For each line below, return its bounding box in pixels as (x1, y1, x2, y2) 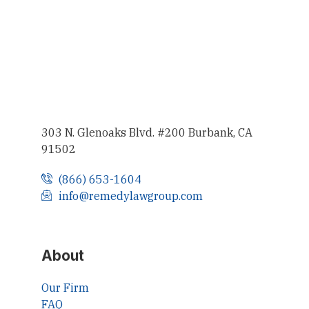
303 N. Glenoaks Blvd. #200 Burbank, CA (41, 126, 252, 140)
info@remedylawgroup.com (59, 189, 203, 203)
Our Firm (41, 281, 89, 295)
